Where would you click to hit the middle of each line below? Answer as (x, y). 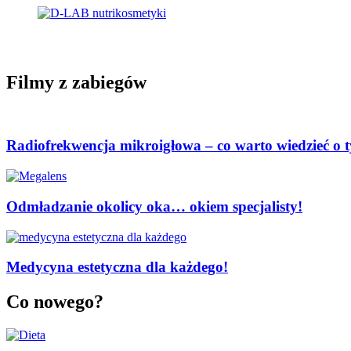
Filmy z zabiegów (76, 82)
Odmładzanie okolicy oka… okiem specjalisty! (154, 206)
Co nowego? (55, 302)
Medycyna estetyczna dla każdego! (117, 267)
